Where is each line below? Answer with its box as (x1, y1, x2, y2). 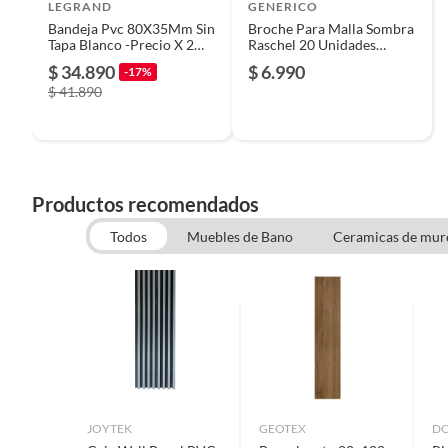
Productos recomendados (32, 191, 259, 216)
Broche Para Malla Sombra (248, 19, 414, 37)
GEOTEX (259, 420, 307, 436)
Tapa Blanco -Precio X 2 (48, 35, 194, 53)
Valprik (248, 51, 293, 69)
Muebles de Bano (186, 227, 293, 245)
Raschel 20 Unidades (248, 35, 376, 53)
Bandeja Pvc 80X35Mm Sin (48, 19, 215, 37)
